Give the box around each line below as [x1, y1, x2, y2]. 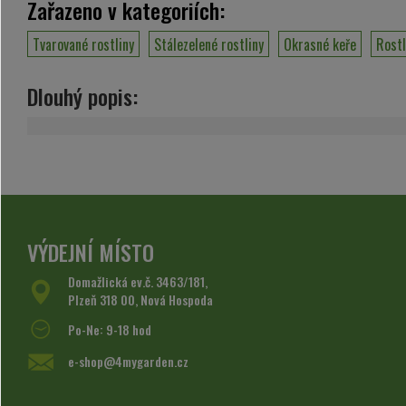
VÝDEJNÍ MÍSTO [27, 236, 154, 269]
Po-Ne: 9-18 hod [68, 320, 151, 340]
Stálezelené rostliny [154, 33, 264, 55]
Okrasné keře [284, 33, 356, 55]
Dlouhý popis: [27, 80, 138, 113]
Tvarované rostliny [33, 33, 134, 55]
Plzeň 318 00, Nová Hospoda [68, 290, 213, 310]
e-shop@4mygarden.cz [68, 351, 188, 371]
